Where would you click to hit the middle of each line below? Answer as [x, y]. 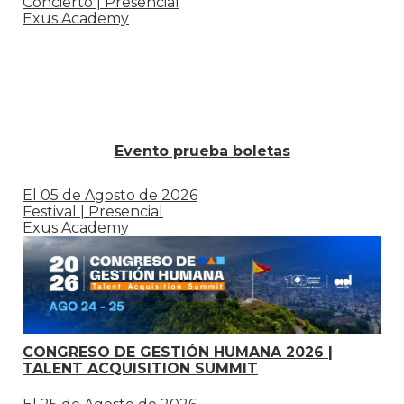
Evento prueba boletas [202, 151]
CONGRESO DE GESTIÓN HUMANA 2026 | [178, 353]
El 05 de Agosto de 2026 [110, 196]
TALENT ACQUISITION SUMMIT [140, 369]
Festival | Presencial [93, 212]
